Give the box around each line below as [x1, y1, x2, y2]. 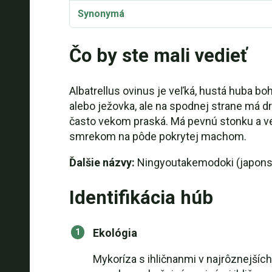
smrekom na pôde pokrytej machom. [69, 130, 246, 143]
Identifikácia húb [69, 186, 213, 209]
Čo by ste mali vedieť [69, 44, 247, 67]
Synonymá [77, 8, 124, 19]
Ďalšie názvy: [69, 156, 135, 169]
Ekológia [92, 226, 137, 239]
